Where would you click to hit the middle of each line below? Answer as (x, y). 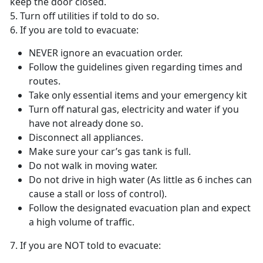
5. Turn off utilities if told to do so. (89, 16)
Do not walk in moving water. (93, 166)
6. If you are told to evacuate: (75, 30)
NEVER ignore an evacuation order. (106, 53)
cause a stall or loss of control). (98, 194)
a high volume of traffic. (82, 222)
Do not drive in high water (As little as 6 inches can (140, 180)
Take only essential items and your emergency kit (138, 95)
